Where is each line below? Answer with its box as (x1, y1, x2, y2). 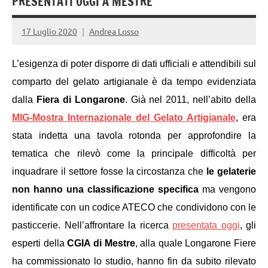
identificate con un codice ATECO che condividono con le (12, 202, 256, 213)
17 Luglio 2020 (22, 25, 77, 36)
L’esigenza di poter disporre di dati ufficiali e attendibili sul (12, 59, 256, 69)
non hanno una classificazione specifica (12, 184, 199, 195)
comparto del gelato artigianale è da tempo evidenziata (12, 77, 256, 87)
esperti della (12, 238, 68, 249)
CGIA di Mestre (67, 238, 135, 249)
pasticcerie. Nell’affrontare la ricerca (12, 220, 172, 231)
